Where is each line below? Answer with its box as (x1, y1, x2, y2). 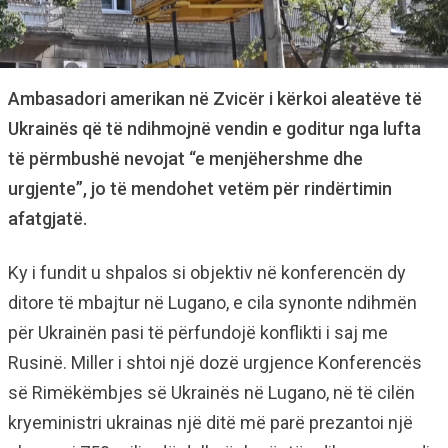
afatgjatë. (8, 208, 87, 229)
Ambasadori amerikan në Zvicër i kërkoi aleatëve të (8, 88, 422, 109)
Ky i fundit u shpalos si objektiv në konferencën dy (8, 262, 406, 283)
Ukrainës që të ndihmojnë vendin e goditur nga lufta (8, 118, 421, 139)
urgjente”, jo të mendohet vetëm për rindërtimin (8, 178, 392, 199)
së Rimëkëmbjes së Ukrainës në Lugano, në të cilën (8, 382, 415, 403)
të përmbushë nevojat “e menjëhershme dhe (8, 148, 363, 169)
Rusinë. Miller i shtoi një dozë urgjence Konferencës (8, 352, 422, 373)
